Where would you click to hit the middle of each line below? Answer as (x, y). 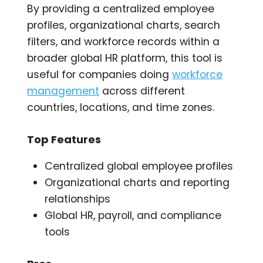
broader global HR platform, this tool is (125, 58)
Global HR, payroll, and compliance (133, 215)
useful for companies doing (100, 74)
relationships (78, 199)
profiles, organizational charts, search (124, 25)
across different (142, 91)
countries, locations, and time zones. (121, 107)
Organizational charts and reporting (137, 182)
